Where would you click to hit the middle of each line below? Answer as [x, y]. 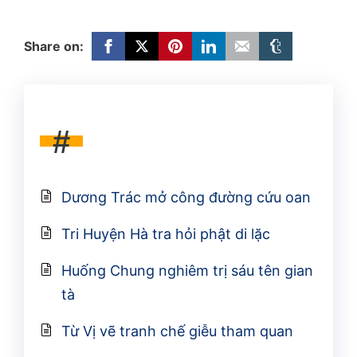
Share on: [54, 47]
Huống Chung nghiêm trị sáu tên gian [187, 270]
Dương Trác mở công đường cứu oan [186, 197]
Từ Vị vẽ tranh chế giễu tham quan [177, 331]
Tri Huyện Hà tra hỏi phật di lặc [166, 233]
